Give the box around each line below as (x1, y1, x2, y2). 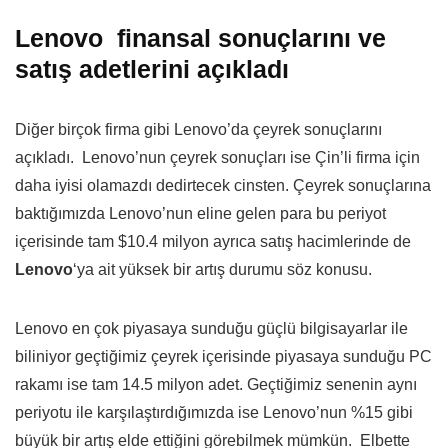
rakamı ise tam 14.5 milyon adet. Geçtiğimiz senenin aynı (15, 376, 417, 394)
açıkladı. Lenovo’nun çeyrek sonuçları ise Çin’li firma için (15, 149, 420, 167)
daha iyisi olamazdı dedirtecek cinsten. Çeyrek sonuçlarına (15, 177, 431, 195)
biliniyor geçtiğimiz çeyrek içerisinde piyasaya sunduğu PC (15, 348, 432, 366)
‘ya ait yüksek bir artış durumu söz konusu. (73, 261, 372, 279)
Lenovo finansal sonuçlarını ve (15, 24, 386, 53)
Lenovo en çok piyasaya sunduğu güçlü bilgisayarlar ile (15, 320, 408, 338)
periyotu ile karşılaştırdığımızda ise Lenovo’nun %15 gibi (15, 404, 413, 422)
